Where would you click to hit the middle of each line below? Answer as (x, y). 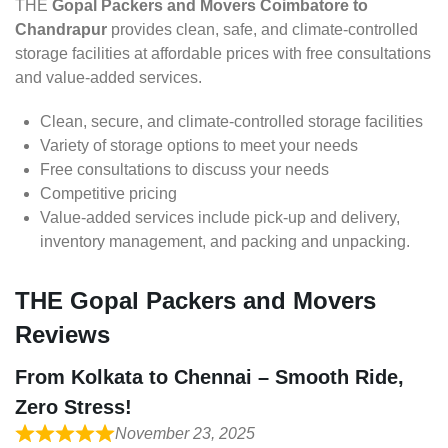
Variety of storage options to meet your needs (199, 146)
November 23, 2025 (185, 434)
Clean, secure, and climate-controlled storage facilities (231, 122)
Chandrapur (61, 30)
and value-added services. (108, 78)
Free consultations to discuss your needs (184, 170)
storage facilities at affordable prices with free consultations (223, 54)
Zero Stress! (73, 407)
